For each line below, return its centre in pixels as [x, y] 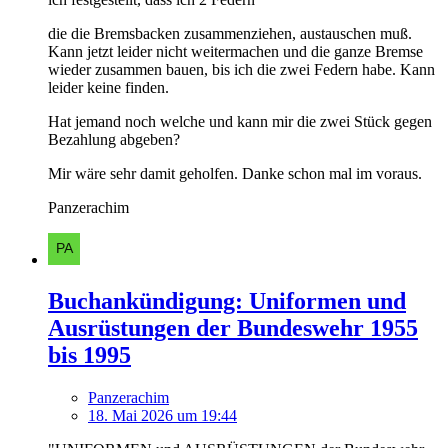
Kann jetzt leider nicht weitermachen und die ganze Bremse [235, 51]
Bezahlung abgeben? [114, 139]
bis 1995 [89, 355]
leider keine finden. [108, 87]
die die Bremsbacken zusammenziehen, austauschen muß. [230, 33]
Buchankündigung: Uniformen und [227, 301]
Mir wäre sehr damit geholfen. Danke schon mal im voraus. [235, 173]
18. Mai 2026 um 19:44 [162, 416]
